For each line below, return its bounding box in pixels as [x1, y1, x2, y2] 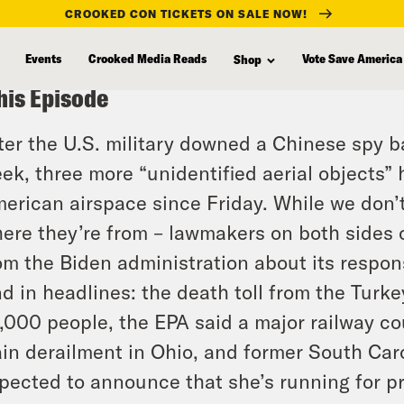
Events [25, 50, 61, 66]
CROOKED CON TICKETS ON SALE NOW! [65, 6, 308, 20]
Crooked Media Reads [88, 50, 207, 66]
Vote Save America [302, 50, 402, 66]
